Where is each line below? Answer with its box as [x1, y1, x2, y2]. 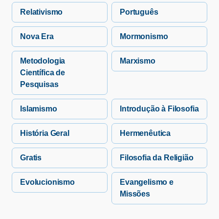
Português [120, 8, 158, 17]
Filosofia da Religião [120, 153, 194, 162]
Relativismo [20, 8, 63, 17]
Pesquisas [20, 80, 59, 89]
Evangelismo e [120, 178, 174, 187]
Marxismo [120, 57, 155, 66]
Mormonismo [120, 32, 168, 41]
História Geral [20, 129, 69, 138]
